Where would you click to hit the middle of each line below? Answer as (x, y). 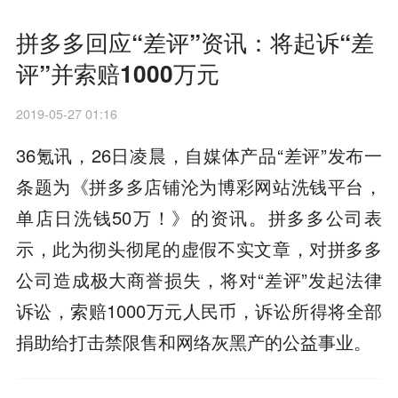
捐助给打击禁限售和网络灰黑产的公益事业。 (193, 341)
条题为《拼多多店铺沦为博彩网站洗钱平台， (199, 186)
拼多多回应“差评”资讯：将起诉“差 (195, 41)
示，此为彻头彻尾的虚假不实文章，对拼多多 (199, 248)
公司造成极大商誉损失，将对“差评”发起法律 (199, 279)
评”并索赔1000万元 (117, 72)
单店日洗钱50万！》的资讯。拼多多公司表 (199, 217)
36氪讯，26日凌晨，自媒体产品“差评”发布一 (199, 155)
